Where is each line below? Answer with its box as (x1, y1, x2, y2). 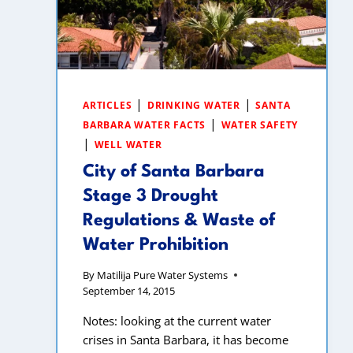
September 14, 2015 (83, 284, 175, 299)
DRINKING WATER (147, 98, 241, 112)
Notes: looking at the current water (83, 313, 271, 329)
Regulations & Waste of (83, 211, 275, 229)
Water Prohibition (83, 236, 229, 254)
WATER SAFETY (221, 117, 299, 132)
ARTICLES (83, 98, 132, 112)
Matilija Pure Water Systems (97, 268, 229, 283)
